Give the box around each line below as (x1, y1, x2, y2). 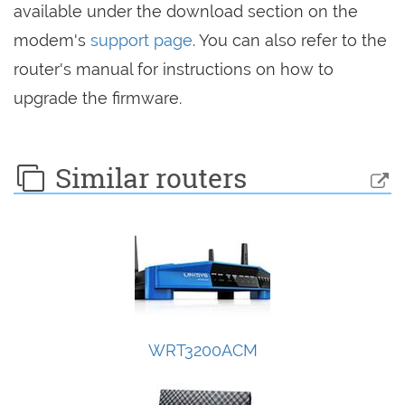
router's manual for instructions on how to (14, 60, 334, 80)
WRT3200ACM (147, 341, 258, 361)
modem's (14, 31, 90, 51)
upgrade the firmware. (14, 89, 182, 108)
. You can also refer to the (193, 31, 387, 51)
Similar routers (48, 160, 247, 196)
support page (90, 31, 193, 51)
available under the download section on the (14, 2, 358, 22)
